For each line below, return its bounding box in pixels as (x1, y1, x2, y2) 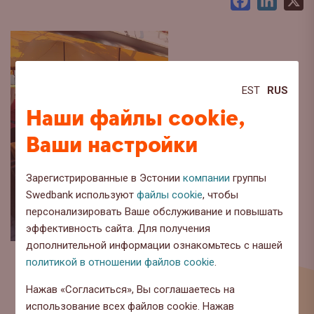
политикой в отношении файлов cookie (26, 255, 215, 268)
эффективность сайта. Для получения (26, 221, 211, 235)
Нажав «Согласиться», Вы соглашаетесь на (26, 282, 235, 296)
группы (230, 171, 267, 184)
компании (183, 171, 231, 184)
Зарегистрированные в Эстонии (26, 171, 184, 184)
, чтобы (203, 188, 239, 201)
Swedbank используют (26, 188, 137, 201)
